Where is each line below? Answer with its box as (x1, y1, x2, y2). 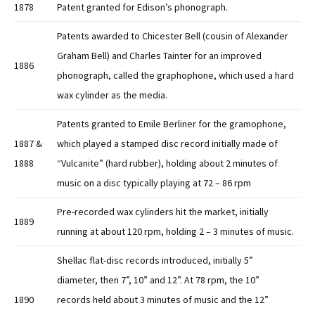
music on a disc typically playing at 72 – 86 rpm (57, 176, 251, 190)
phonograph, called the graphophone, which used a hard (57, 69, 294, 82)
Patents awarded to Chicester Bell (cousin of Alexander (57, 30, 288, 43)
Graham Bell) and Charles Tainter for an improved (57, 49, 262, 63)
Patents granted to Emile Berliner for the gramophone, (57, 117, 286, 131)
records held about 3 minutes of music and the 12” (57, 293, 269, 307)
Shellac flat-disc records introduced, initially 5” (57, 254, 253, 267)
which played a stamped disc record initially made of (57, 137, 278, 150)
